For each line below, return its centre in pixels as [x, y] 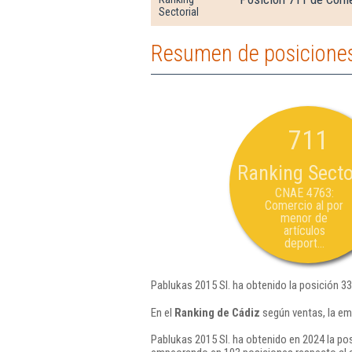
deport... [304, 243]
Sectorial [179, 12]
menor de [304, 218]
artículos [304, 231]
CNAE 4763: [304, 193]
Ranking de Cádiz [217, 312]
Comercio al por [304, 205]
